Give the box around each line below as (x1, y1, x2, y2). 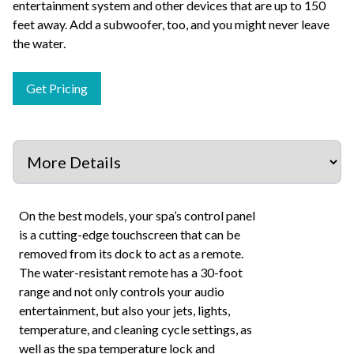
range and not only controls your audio (19, 284, 224, 299)
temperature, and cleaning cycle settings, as (19, 322, 252, 337)
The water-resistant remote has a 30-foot (19, 265, 243, 280)
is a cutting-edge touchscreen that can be (19, 227, 240, 242)
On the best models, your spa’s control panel (19, 208, 255, 223)
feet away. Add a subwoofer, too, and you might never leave (13, 17, 330, 32)
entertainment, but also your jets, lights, (19, 303, 230, 318)
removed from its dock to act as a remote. (19, 246, 243, 261)
